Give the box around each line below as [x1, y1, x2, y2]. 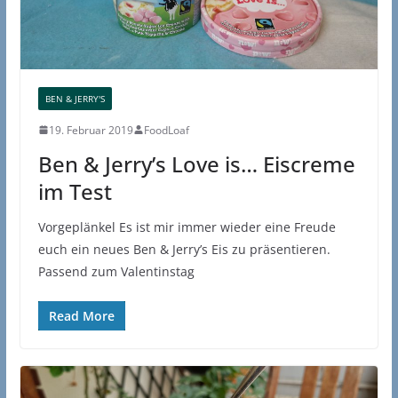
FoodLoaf [143, 122, 189, 138]
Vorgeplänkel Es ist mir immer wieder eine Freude [37, 218, 336, 235]
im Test [37, 176, 112, 206]
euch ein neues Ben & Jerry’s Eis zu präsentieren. [37, 240, 330, 258]
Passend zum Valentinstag [37, 262, 195, 280]
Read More [48, 306, 115, 324]
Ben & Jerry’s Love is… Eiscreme [37, 148, 355, 179]
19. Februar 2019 [48, 122, 133, 138]
